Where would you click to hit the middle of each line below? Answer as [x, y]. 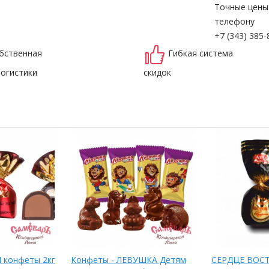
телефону [234, 21]
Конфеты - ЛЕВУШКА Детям [128, 259]
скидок [157, 72]
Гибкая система [201, 53]
